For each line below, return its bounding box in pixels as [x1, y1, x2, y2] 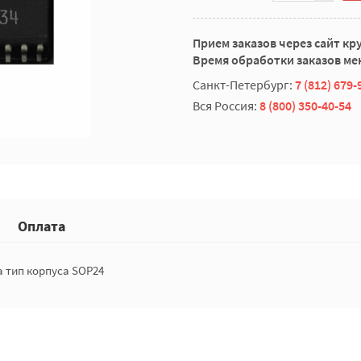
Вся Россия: [193, 98, 259, 114]
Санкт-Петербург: [193, 77, 295, 93]
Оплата [18, 217, 65, 235]
